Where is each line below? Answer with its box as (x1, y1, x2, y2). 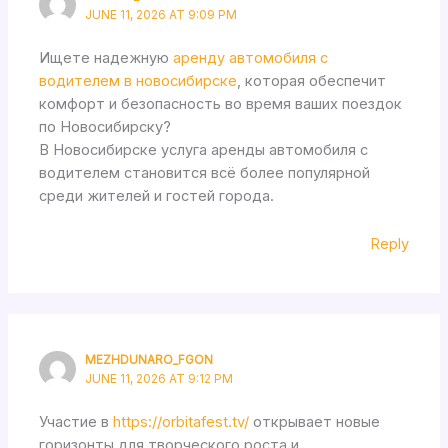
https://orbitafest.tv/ (113, 412, 250, 431)
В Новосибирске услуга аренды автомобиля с (39, 140, 369, 159)
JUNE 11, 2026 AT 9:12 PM (85, 371, 234, 386)
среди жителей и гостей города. (39, 186, 275, 205)
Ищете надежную (39, 48, 174, 67)
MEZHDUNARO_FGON (85, 352, 214, 367)
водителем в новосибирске (39, 71, 238, 90)
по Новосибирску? (39, 117, 172, 136)
